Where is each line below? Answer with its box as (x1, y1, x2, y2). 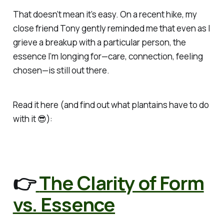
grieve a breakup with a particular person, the (12, 36, 186, 48)
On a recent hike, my (118, 8, 197, 20)
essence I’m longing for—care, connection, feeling (12, 50, 203, 62)
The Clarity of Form (39, 169, 204, 195)
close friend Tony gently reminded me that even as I (12, 22, 210, 34)
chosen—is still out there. (12, 64, 109, 76)
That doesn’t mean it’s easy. (12, 8, 118, 20)
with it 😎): (12, 112, 52, 124)
